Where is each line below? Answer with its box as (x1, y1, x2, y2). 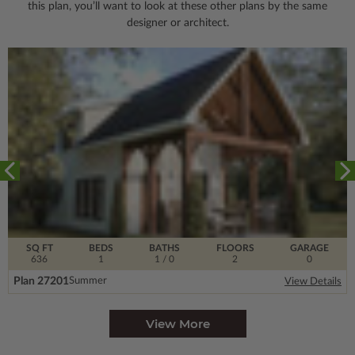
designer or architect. (126, 17, 229, 29)
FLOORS (216, 242, 254, 253)
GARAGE (290, 242, 330, 253)
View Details (284, 276, 342, 287)
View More (145, 315, 210, 331)
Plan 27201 (13, 275, 69, 287)
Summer (69, 276, 107, 287)
